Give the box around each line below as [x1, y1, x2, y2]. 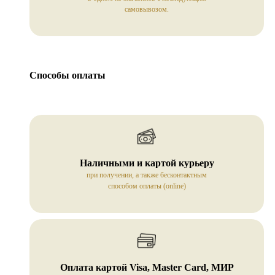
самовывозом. [125, 4, 169, 14]
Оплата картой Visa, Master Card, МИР [60, 262, 234, 273]
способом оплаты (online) [107, 182, 186, 191]
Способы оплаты [29, 69, 106, 80]
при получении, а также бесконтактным [87, 171, 207, 180]
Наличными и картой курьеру [79, 158, 214, 169]
